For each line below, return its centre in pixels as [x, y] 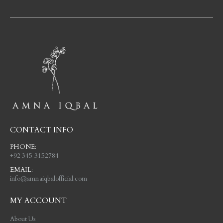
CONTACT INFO [42, 130]
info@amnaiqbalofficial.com [49, 178]
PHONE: [23, 147]
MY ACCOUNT [38, 201]
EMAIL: [22, 169]
